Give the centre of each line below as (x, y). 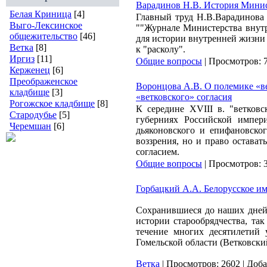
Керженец (30, 70)
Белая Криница (41, 14)
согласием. (158, 152)
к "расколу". (162, 49)
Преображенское (44, 81)
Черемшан (30, 126)
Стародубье (33, 115)
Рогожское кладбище (52, 103)
